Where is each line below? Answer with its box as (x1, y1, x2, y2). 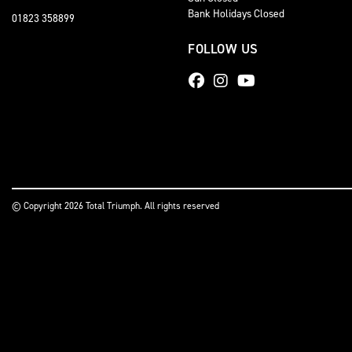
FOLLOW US (188, 40, 258, 57)
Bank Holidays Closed (188, 6, 284, 20)
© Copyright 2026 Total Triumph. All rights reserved (12, 200, 219, 212)
